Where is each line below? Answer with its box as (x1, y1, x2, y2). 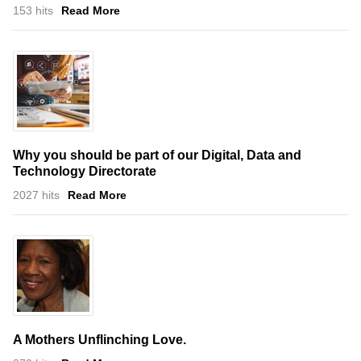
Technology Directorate (13, 164, 156, 178)
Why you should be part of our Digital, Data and (13, 147, 301, 162)
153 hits (13, 3, 53, 17)
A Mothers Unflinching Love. (13, 332, 186, 346)
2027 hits (13, 188, 60, 201)
